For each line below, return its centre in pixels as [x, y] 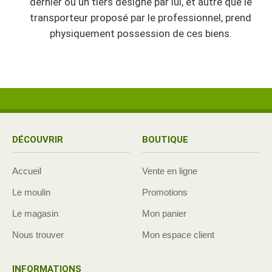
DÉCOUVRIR [38, 139]
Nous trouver [38, 234]
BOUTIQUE [165, 139]
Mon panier [164, 213]
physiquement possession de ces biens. [141, 33]
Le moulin [31, 192]
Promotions [165, 192]
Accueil [27, 171]
